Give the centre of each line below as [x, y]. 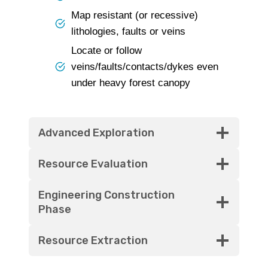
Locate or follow [106, 51]
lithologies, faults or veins [128, 31]
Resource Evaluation [93, 164]
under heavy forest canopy [131, 83]
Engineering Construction [106, 195]
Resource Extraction [93, 240]
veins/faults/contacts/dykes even [145, 67]
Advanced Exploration [96, 133]
